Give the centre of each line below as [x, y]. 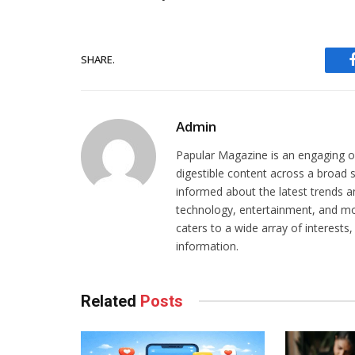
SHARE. [98, 60]
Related [111, 301]
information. [207, 246]
